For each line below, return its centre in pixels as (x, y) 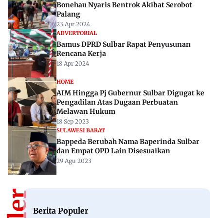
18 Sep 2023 (73, 122)
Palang (68, 14)
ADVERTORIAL (77, 33)
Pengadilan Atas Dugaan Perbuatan (117, 102)
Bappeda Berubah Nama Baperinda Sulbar (128, 142)
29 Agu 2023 (74, 161)
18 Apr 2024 (73, 64)
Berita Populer (61, 210)
